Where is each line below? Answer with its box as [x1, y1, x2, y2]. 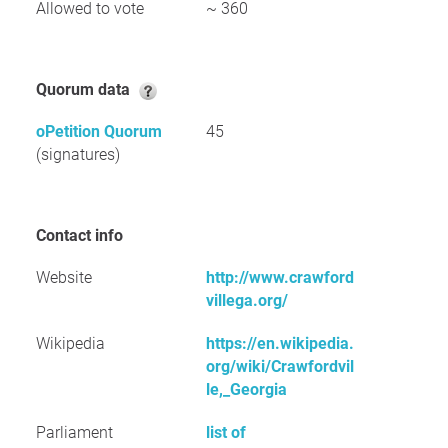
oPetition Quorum [36, 122, 162, 141]
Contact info [46, 226, 123, 245]
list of [206, 423, 246, 442]
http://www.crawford [206, 268, 354, 287]
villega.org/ [206, 291, 288, 310]
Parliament [36, 423, 113, 442]
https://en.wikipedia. [206, 334, 354, 353]
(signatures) [36, 145, 120, 164]
